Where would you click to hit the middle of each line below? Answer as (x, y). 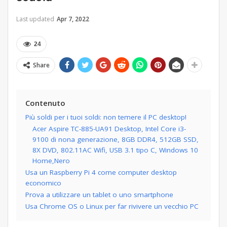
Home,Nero (51, 161)
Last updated (36, 19)
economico (43, 183)
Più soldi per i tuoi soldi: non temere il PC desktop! (106, 117)
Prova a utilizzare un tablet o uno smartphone (99, 195)
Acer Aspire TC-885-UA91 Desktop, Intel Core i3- (109, 129)
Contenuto (45, 103)
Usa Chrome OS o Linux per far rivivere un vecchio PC (112, 206)
